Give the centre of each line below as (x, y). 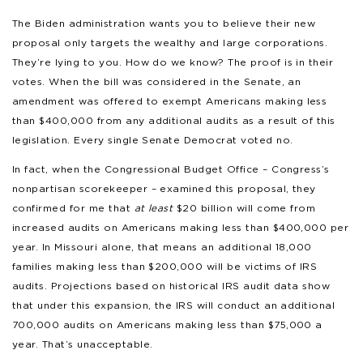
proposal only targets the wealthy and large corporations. (170, 42)
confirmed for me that (73, 207)
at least (154, 207)
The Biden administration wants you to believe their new (164, 23)
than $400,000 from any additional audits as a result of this (174, 120)
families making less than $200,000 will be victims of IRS (165, 266)
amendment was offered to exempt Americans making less (170, 100)
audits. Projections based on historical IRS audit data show (171, 285)
